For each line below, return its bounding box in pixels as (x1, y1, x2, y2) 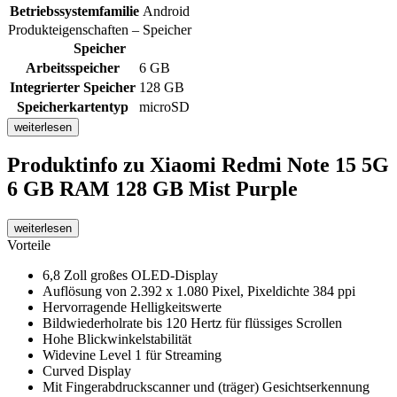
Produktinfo (7, 153, 123, 177)
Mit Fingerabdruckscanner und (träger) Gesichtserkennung (43, 379, 370, 395)
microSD (139, 98, 190, 114)
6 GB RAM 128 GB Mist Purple (7, 177, 298, 201)
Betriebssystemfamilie (10, 3, 139, 19)
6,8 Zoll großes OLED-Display (43, 268, 218, 284)
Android (143, 3, 190, 19)
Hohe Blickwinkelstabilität (43, 331, 191, 347)
